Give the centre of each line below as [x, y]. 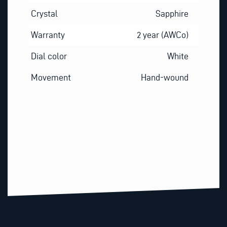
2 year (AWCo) [163, 35]
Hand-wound [165, 78]
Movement [51, 78]
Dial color [49, 56]
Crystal [44, 14]
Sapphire [172, 14]
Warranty [48, 35]
